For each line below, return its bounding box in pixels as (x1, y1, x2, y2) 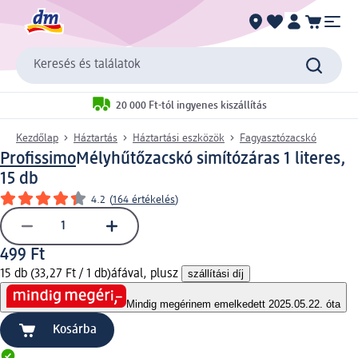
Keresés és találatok (34, 58, 140, 72)
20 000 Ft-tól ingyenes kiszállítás (116, 100, 267, 112)
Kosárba (53, 324, 97, 337)
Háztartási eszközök (133, 132, 225, 144)
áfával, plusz (111, 267, 181, 280)
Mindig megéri (126, 298, 191, 311)
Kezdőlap (16, 132, 58, 144)
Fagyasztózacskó (240, 132, 316, 144)
